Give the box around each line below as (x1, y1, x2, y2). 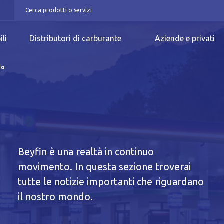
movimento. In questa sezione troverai (17, 161, 191, 172)
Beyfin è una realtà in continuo (17, 146, 154, 157)
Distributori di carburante (29, 34, 121, 43)
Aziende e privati (155, 34, 215, 43)
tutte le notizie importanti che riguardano (17, 176, 204, 187)
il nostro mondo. (17, 191, 93, 202)
